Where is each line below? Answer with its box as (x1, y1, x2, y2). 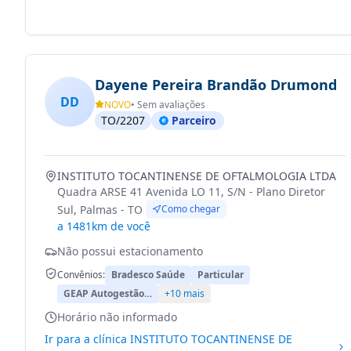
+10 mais (165, 287, 204, 300)
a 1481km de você (57, 219, 150, 233)
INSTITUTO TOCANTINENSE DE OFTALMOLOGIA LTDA (57, 168, 336, 183)
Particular (197, 268, 244, 281)
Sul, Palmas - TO (57, 202, 143, 217)
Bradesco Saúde (111, 268, 185, 281)
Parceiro (172, 113, 216, 128)
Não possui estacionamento (57, 244, 203, 259)
